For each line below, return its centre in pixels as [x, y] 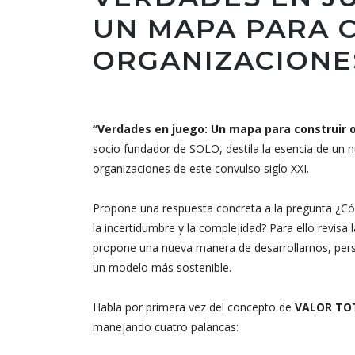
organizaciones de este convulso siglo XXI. [201, 168]
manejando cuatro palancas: [166, 327]
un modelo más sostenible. [162, 267]
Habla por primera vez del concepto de [194, 307]
